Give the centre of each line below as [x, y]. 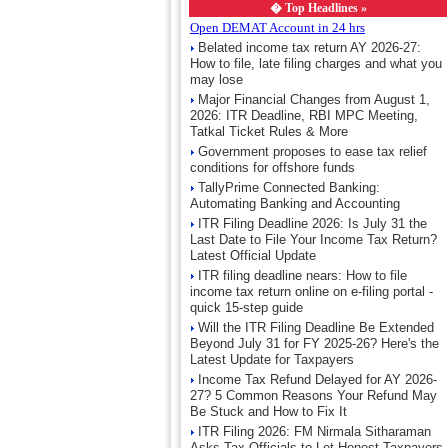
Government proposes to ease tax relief [312, 151]
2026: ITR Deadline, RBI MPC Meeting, [304, 115]
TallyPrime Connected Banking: [289, 187]
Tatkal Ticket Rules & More [269, 131]
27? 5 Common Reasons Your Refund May [313, 395]
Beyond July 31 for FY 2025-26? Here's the [314, 343]
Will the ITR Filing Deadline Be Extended [316, 327]
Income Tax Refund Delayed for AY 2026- [317, 379]
